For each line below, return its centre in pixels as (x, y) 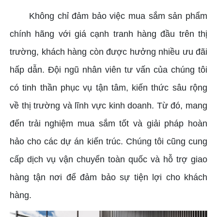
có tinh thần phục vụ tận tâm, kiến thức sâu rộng (108, 88)
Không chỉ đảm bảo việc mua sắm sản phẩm (118, 16)
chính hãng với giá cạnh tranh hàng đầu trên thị (108, 34)
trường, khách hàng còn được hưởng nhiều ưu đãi (108, 52)
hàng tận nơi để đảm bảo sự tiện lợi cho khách (108, 178)
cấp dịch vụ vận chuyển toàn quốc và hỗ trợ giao (108, 160)
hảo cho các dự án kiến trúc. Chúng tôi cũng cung (108, 142)
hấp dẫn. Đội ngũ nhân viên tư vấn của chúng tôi (108, 70)
